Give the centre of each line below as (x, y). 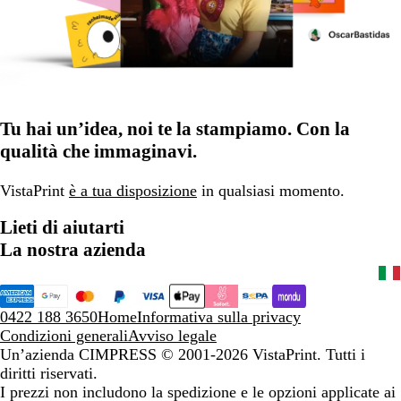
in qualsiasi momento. (271, 190)
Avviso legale (172, 335)
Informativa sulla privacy (219, 316)
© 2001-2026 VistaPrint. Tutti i (263, 354)
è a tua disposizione (133, 190)
